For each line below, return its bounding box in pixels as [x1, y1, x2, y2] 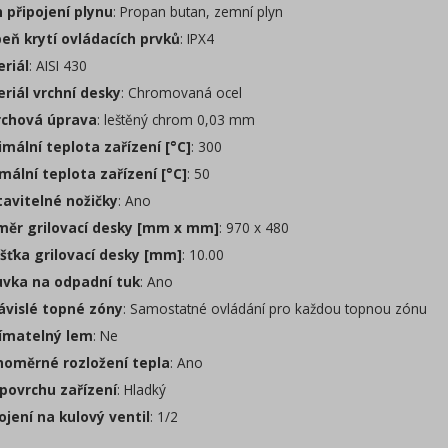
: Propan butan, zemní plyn [113, 2, 283, 21]
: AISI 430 [29, 56, 87, 75]
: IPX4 [180, 29, 214, 48]
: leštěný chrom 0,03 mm [97, 110, 255, 129]
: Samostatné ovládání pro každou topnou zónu [123, 299, 427, 318]
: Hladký [117, 380, 166, 399]
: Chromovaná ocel [121, 83, 242, 102]
